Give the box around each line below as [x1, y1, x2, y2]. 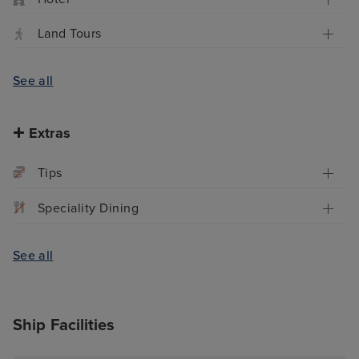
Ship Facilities [13, 315, 115, 335]
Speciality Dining [38, 200, 139, 217]
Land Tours [38, 26, 102, 42]
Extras [28, 123, 71, 142]
